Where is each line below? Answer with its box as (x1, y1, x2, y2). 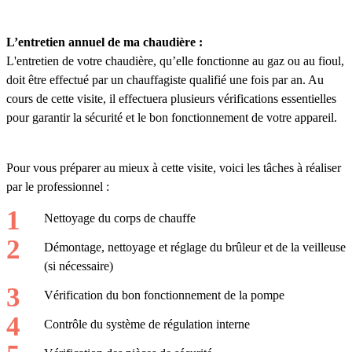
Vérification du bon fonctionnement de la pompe (44, 288, 284, 302)
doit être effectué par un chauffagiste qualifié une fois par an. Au (6, 73, 324, 87)
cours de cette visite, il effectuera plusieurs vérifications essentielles (6, 92, 336, 106)
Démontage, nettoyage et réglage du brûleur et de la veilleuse (44, 240, 346, 255)
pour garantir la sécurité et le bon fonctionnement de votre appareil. (6, 111, 340, 125)
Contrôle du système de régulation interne (44, 317, 250, 331)
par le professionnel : (6, 180, 109, 194)
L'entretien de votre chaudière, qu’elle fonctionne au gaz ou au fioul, (6, 54, 344, 68)
